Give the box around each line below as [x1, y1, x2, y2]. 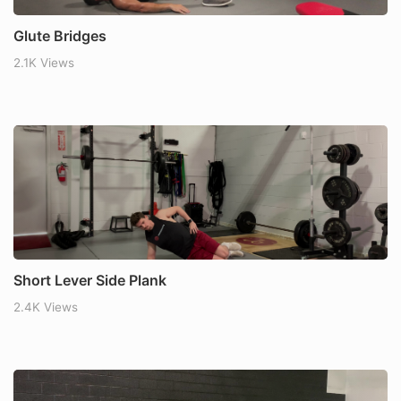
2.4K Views [13, 300, 78, 315]
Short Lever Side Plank [13, 271, 166, 290]
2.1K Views [13, 55, 74, 71]
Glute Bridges [13, 27, 107, 46]
